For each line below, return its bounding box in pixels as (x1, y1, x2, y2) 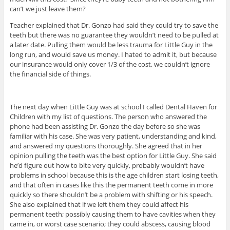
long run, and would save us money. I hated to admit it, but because (9, 50, 217, 60)
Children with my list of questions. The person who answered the (9, 112, 207, 122)
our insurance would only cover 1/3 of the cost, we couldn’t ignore (9, 60, 210, 69)
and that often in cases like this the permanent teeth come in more (9, 180, 213, 190)
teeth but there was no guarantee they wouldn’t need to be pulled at (9, 30, 219, 40)
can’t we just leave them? (9, 4, 86, 14)
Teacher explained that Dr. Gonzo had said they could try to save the (9, 21, 218, 30)
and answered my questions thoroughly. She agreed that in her (9, 141, 202, 151)
